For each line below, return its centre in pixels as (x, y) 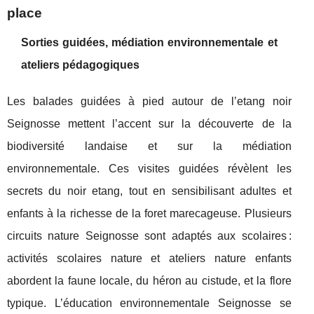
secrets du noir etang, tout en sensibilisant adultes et (149, 191)
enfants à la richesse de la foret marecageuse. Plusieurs (149, 213)
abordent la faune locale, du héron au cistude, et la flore (149, 281)
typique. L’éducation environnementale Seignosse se (149, 303)
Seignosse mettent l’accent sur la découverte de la (149, 124)
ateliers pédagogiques (80, 65)
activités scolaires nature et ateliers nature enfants (149, 258)
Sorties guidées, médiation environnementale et (149, 42)
